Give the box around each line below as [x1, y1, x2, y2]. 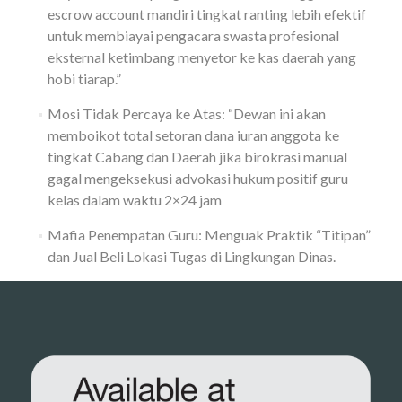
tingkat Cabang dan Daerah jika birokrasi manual [47, 148, 347, 165]
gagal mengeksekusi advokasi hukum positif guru [47, 170, 348, 187]
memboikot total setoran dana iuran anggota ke [47, 127, 339, 144]
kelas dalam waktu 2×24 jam [47, 191, 222, 208]
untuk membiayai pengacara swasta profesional [47, 27, 339, 44]
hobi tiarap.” [47, 70, 121, 87]
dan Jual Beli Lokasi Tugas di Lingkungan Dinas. [47, 248, 336, 265]
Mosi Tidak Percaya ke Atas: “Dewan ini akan [47, 105, 326, 122]
